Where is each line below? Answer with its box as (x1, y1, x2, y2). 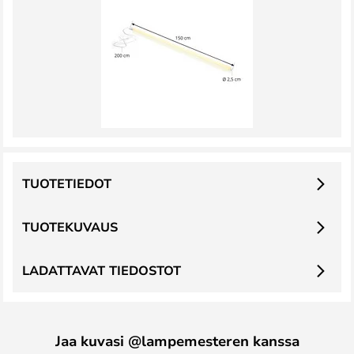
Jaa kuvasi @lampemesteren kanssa (55, 331, 299, 350)
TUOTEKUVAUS (22, 218, 118, 235)
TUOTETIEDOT (22, 175, 111, 192)
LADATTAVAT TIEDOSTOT (22, 262, 181, 279)
